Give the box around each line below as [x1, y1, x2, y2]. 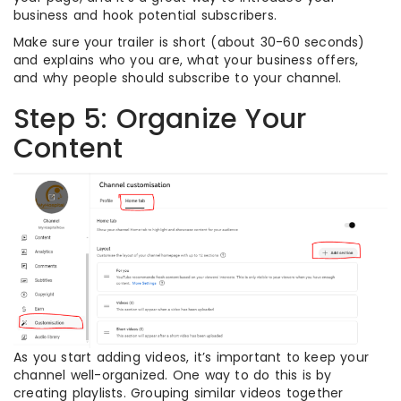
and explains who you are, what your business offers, [13, 50, 359, 69]
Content [13, 129, 124, 167]
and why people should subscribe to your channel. [13, 68, 342, 87]
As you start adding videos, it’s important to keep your [13, 348, 370, 367]
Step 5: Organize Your [13, 99, 307, 138]
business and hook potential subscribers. [13, 5, 277, 24]
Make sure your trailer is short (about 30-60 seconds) [13, 32, 365, 51]
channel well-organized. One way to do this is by [13, 366, 332, 385]
